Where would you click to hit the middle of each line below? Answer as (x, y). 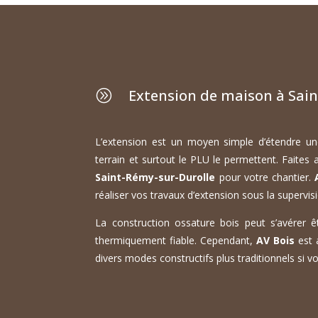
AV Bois (276, 241)
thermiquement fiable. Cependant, (176, 241)
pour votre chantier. (265, 177)
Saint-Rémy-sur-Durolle (155, 177)
